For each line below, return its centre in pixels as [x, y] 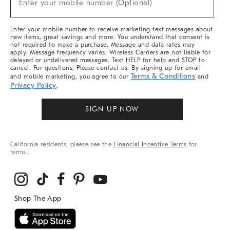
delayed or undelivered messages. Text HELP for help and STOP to [108, 60]
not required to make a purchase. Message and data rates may [103, 45]
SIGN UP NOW [112, 109]
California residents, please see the [62, 144]
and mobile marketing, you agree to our [71, 76]
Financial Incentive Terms [150, 144]
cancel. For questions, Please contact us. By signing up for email [106, 68]
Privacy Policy [33, 85]
